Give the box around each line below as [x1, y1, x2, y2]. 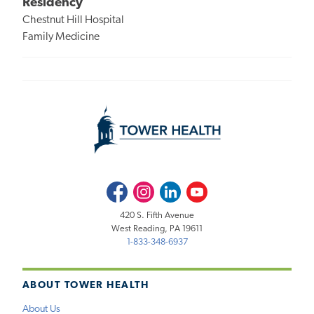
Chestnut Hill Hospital [22, 15, 124, 27]
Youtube [186, 184, 219, 193]
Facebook [106, 184, 144, 193]
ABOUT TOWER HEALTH [22, 280, 149, 292]
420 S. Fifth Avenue [120, 210, 194, 220]
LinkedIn [160, 184, 193, 193]
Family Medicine [22, 32, 100, 43]
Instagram [132, 184, 170, 193]
